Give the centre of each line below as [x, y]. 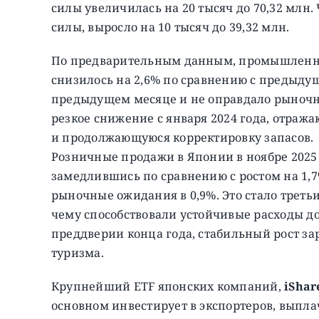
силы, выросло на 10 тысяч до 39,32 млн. [170, 27]
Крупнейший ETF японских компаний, [166, 286]
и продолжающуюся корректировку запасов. [182, 137]
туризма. [77, 252]
